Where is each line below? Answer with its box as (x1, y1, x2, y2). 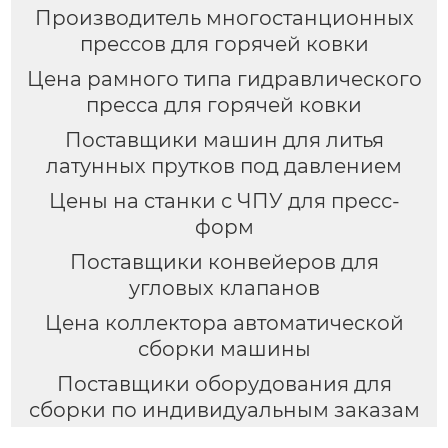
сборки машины (137, 336, 311, 361)
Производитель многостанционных (34, 6, 414, 31)
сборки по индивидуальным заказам (28, 397, 420, 422)
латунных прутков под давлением (46, 154, 402, 179)
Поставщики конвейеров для (69, 249, 379, 274)
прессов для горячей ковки (79, 32, 369, 57)
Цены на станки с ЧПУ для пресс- (48, 189, 400, 213)
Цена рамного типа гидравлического (26, 67, 422, 92)
